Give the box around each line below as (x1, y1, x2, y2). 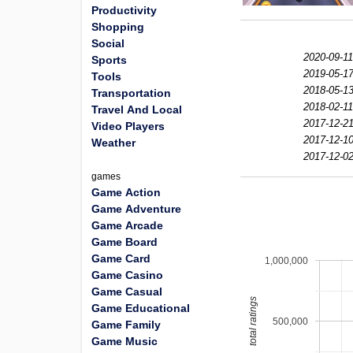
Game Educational (91, 302, 190, 314)
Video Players (91, 120, 165, 132)
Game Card (91, 252, 150, 265)
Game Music (91, 335, 158, 347)
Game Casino (91, 269, 163, 281)
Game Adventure (91, 203, 181, 215)
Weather (91, 136, 136, 149)
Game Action (91, 186, 161, 199)
